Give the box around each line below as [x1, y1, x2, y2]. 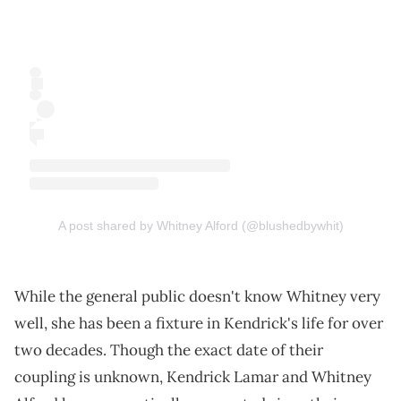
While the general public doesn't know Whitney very [14, 286, 380, 307]
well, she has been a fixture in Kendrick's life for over [14, 313, 383, 334]
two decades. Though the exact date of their [14, 340, 323, 361]
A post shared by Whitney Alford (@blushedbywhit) [57, 218, 344, 234]
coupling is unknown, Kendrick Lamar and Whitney [14, 367, 371, 388]
